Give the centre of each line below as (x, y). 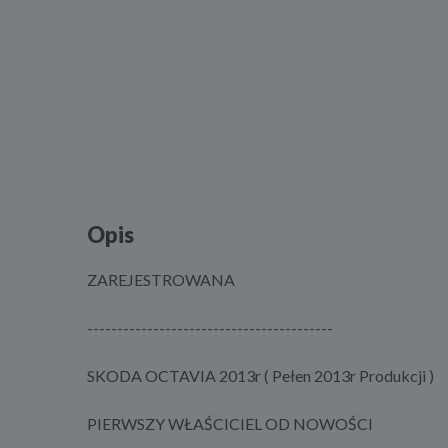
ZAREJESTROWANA (161, 280)
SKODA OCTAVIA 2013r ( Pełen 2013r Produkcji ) (260, 376)
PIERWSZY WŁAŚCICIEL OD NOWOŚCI (230, 424)
